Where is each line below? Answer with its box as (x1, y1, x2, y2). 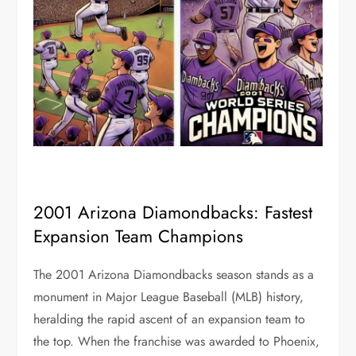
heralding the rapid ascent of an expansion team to (33, 310, 306, 328)
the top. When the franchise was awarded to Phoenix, (33, 332, 320, 350)
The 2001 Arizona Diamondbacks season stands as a (33, 265, 315, 284)
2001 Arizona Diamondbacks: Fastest (33, 199, 313, 225)
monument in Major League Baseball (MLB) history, (33, 288, 304, 306)
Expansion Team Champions (33, 223, 244, 249)
